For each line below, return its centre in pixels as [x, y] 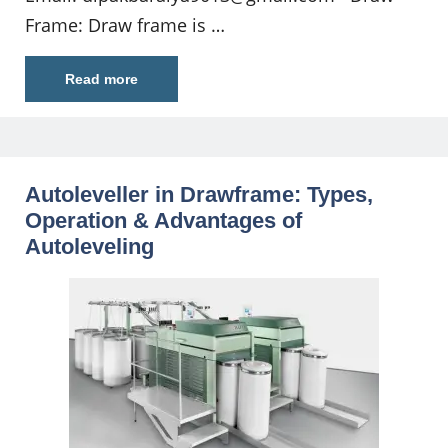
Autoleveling [89, 246]
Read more [101, 78]
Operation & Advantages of [163, 220]
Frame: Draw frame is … [125, 25]
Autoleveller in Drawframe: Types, [199, 194]
